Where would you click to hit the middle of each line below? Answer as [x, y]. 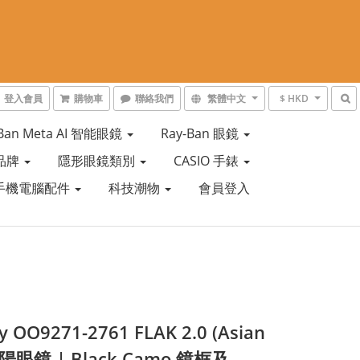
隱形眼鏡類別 [98, 161]
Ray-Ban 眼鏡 [201, 133]
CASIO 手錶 [207, 161]
